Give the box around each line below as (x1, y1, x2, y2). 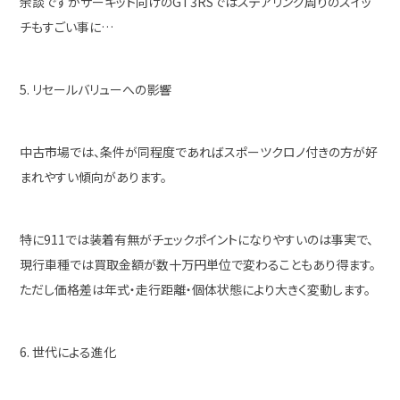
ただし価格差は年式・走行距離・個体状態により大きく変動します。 (20, 280, 371, 298)
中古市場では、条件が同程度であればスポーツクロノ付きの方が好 (20, 143, 379, 161)
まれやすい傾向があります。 (20, 168, 168, 186)
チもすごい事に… (20, 18, 114, 36)
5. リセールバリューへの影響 (20, 80, 172, 98)
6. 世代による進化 (20, 343, 117, 361)
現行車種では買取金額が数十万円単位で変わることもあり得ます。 (20, 255, 377, 273)
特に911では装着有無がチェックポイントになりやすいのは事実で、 (20, 230, 374, 248)
